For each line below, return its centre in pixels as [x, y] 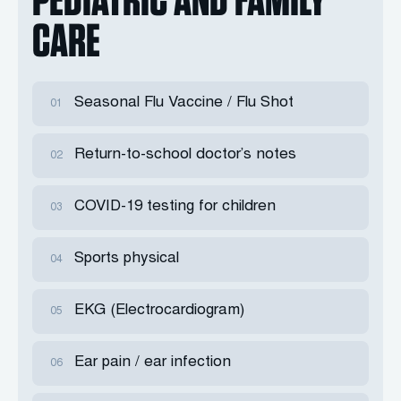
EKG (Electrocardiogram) [159, 311]
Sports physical [127, 259]
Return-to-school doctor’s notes [185, 155]
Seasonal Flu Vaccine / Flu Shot [184, 103]
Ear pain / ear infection [153, 363]
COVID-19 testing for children [175, 207]
